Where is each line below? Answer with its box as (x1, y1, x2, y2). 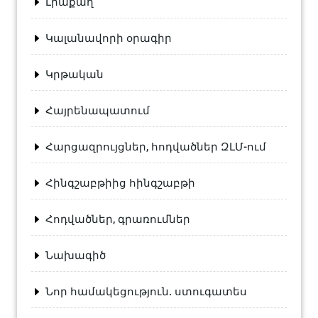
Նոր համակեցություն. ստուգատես (45, 285, 247, 298)
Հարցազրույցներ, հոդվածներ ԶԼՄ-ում (45, 140, 266, 153)
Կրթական (45, 67, 104, 81)
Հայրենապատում (45, 104, 150, 117)
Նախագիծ (45, 248, 106, 262)
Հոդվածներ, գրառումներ (45, 212, 190, 226)
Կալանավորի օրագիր (45, 31, 172, 45)
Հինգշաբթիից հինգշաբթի (45, 176, 195, 190)
